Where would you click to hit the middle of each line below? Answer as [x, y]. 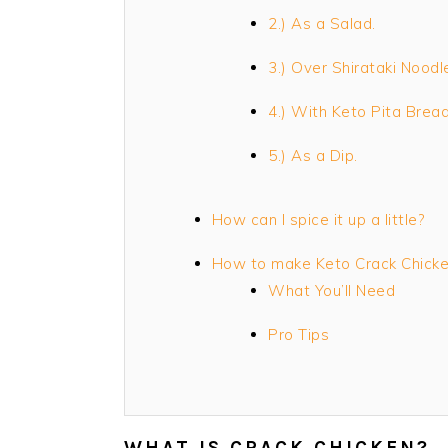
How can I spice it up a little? [317, 219]
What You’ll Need [331, 290]
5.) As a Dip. [313, 155]
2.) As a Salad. [322, 23]
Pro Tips [298, 334]
